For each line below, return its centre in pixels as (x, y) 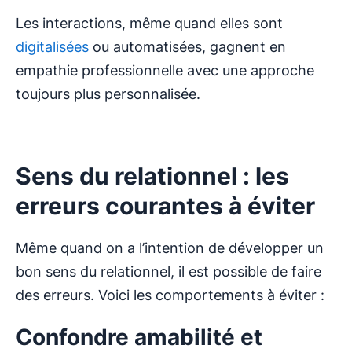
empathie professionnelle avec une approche (165, 71)
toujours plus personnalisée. (108, 94)
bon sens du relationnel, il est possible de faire (169, 272)
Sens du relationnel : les (152, 176)
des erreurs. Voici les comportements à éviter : (170, 295)
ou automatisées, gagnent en (187, 47)
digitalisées (52, 47)
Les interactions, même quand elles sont (149, 24)
